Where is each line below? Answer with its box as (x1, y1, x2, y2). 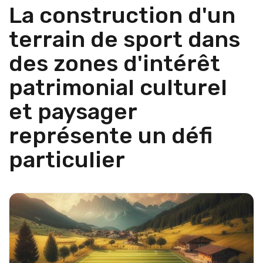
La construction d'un (9, 1, 235, 29)
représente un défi (9, 122, 213, 149)
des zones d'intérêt (9, 49, 220, 77)
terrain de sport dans (9, 25, 240, 53)
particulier (9, 146, 125, 173)
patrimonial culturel (9, 73, 227, 101)
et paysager (9, 97, 137, 125)
